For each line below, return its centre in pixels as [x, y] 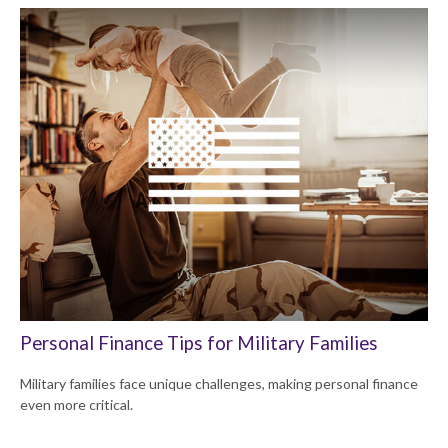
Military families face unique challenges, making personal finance [219, 383]
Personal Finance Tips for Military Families [199, 343]
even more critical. [76, 404]
